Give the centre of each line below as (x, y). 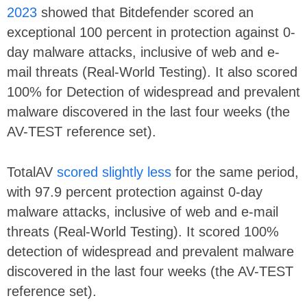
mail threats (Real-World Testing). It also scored (152, 72)
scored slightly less (114, 172)
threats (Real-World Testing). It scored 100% (143, 231)
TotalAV (32, 172)
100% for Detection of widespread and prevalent (153, 91)
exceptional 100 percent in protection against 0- (151, 32)
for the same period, (235, 172)
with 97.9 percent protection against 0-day (135, 192)
